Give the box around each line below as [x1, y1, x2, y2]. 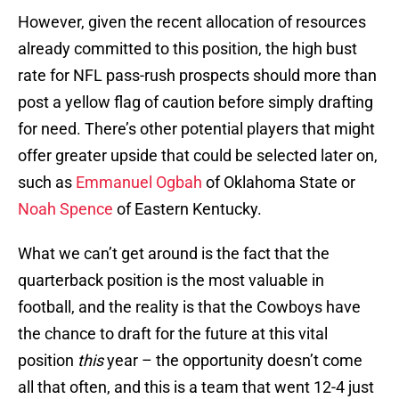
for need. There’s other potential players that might [18, 119, 375, 139]
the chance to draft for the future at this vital [18, 324, 328, 344]
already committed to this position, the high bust [18, 39, 357, 59]
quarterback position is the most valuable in [18, 271, 324, 290]
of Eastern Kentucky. [113, 199, 262, 219]
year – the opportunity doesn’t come [103, 351, 362, 370]
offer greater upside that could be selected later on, [18, 146, 378, 166]
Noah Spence [18, 199, 113, 219]
